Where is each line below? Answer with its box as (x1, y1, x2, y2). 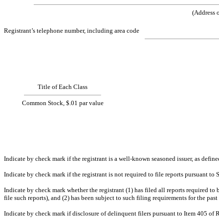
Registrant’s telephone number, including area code (4, 26, 139, 34)
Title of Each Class (38, 83, 88, 90)
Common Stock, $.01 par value (22, 99, 104, 107)
